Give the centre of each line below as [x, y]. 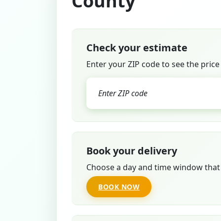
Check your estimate [137, 48]
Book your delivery [132, 151]
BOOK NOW [119, 187]
